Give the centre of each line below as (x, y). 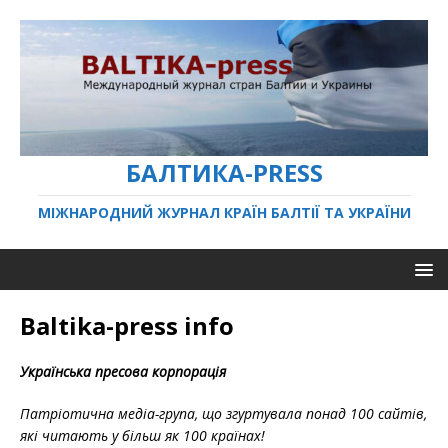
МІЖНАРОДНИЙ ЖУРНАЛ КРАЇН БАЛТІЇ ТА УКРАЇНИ (224, 212)
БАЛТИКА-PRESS (224, 172)
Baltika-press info (127, 325)
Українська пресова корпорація (123, 371)
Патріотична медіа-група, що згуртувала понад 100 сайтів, (223, 413)
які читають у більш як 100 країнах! (142, 435)
